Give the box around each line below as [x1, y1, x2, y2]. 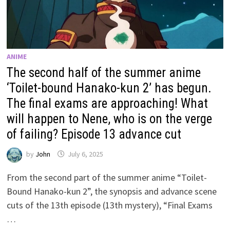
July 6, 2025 [68, 149, 104, 159]
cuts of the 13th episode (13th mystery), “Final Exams [7, 199, 213, 211]
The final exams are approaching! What [7, 95, 208, 111]
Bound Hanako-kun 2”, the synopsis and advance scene [7, 185, 217, 197]
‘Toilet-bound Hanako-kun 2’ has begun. [7, 80, 212, 95]
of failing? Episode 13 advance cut [7, 126, 182, 142]
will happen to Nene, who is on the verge [7, 111, 213, 126]
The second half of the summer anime [7, 65, 201, 80]
